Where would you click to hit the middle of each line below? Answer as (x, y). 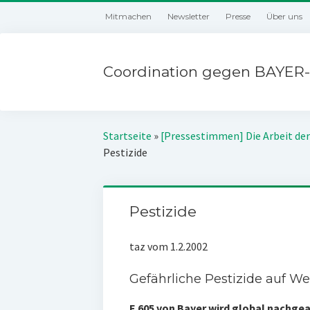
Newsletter (189, 16)
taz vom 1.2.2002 (168, 246)
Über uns (285, 16)
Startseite (128, 136)
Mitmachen (129, 16)
